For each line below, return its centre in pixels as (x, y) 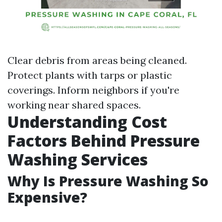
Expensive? (47, 197)
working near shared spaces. (74, 105)
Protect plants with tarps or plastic (90, 75)
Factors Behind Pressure (104, 140)
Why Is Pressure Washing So (108, 181)
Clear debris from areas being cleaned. (97, 60)
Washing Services (78, 159)
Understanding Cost (87, 122)
